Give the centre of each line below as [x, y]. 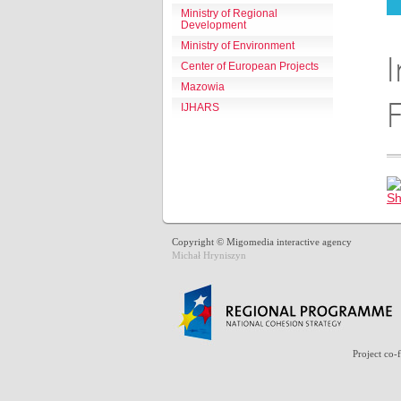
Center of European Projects [250, 66]
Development [213, 25]
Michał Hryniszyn [209, 255]
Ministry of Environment [238, 46]
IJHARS [200, 107]
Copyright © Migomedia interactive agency [262, 242]
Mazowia [203, 87]
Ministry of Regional [229, 13]
